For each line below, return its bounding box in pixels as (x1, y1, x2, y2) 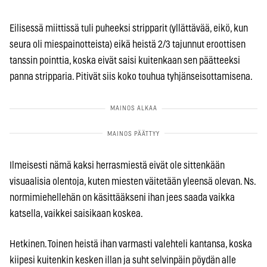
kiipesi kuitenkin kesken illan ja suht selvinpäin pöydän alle (10, 254, 236, 265)
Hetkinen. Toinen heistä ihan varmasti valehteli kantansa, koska (10, 238, 252, 249)
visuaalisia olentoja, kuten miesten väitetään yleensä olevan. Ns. (10, 176, 256, 187)
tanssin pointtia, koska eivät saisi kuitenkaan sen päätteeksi (10, 55, 240, 66)
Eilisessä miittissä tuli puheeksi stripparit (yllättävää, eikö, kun (10, 23, 248, 33)
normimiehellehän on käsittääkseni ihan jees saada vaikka (10, 192, 235, 203)
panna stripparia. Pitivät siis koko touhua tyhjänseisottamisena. (10, 71, 253, 82)
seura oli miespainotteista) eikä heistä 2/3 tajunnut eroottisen (10, 39, 246, 49)
